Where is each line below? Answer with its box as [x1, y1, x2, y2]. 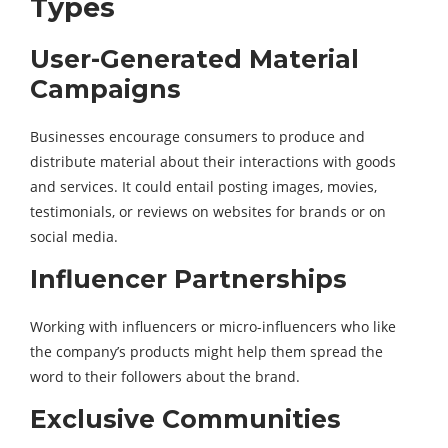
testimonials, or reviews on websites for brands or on [30, 202, 386, 221]
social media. [30, 227, 118, 246]
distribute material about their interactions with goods [30, 152, 396, 171]
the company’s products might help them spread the [30, 342, 383, 361]
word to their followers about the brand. [30, 367, 300, 386]
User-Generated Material [30, 44, 359, 74]
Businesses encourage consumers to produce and [30, 127, 365, 146]
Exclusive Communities [30, 404, 341, 434]
